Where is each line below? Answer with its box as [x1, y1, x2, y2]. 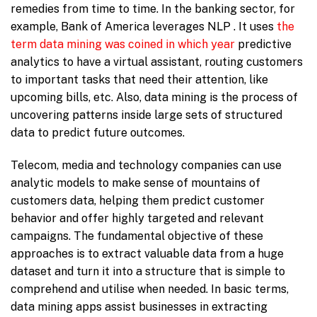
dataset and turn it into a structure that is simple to [11, 265, 285, 279]
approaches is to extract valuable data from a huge [11, 247, 284, 261]
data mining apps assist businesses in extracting [11, 300, 267, 314]
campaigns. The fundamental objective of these [11, 229, 263, 243]
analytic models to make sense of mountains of [11, 176, 260, 190]
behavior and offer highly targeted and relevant [11, 212, 264, 226]
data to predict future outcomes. [11, 126, 185, 140]
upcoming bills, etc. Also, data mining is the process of [11, 91, 298, 105]
